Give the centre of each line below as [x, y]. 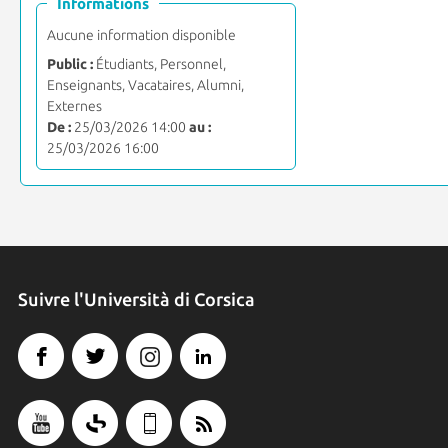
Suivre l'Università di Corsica [136, 298]
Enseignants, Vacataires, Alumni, [145, 84]
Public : [69, 63]
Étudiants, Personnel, [159, 63]
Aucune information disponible [141, 34]
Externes [74, 105]
